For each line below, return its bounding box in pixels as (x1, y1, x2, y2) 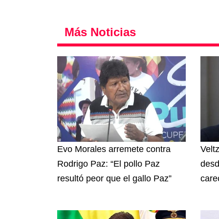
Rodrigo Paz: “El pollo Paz (57, 159, 160, 169)
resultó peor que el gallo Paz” (57, 174, 174, 184)
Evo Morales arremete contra (57, 144, 171, 154)
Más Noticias (65, 25, 136, 39)
